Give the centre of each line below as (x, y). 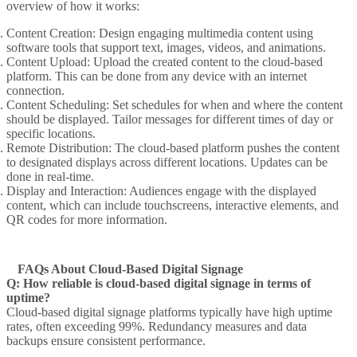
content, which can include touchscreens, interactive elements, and (173, 205)
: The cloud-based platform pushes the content (224, 147)
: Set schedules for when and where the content (224, 104)
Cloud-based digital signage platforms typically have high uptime (169, 312)
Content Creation (49, 33)
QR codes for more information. (87, 219)
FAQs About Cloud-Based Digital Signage (130, 269)
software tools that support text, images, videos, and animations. (166, 47)
